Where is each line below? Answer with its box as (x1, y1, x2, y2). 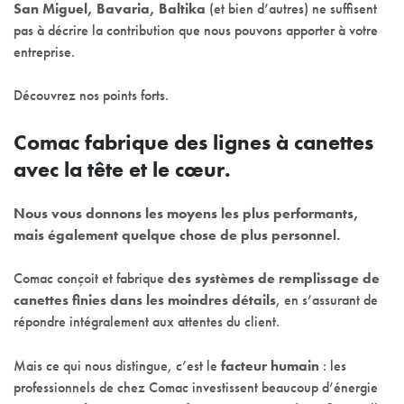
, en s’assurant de (276, 290, 378, 310)
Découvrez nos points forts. (14, 86, 169, 106)
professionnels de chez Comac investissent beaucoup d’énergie (14, 377, 378, 397)
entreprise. (14, 41, 75, 61)
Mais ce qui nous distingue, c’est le (14, 355, 221, 375)
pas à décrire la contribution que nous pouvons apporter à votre (14, 20, 378, 40)
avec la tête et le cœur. (14, 154, 231, 183)
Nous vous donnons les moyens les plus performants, (14, 203, 359, 223)
